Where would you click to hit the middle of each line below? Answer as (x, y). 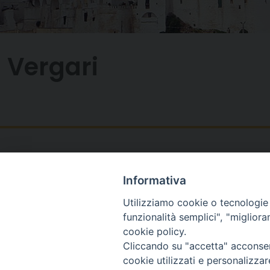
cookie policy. (155, 232)
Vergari (53, 67)
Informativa (155, 181)
